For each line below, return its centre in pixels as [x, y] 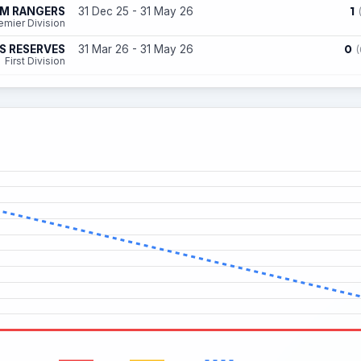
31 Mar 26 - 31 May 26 [136, 49]
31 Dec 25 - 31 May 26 [136, 11]
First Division [35, 61]
